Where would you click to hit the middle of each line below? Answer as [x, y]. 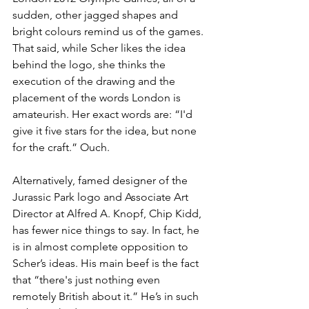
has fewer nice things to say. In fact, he [107, 230]
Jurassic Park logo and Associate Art [102, 197]
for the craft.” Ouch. [62, 147]
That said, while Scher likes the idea [100, 48]
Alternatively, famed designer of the [101, 180]
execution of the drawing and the [95, 81]
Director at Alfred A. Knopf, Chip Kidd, [108, 213]
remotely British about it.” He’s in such [107, 296]
